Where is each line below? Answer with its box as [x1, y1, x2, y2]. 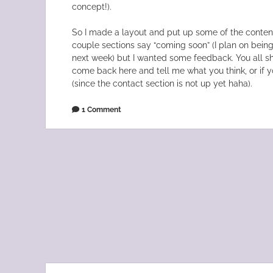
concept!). [72, 2, 112, 12]
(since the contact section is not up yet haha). [72, 79, 253, 89]
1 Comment [82, 105, 122, 115]
